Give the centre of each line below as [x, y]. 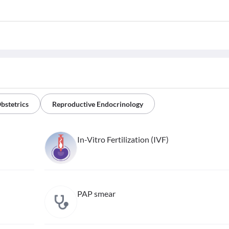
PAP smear [96, 194]
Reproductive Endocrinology [98, 104]
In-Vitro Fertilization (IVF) [123, 140]
